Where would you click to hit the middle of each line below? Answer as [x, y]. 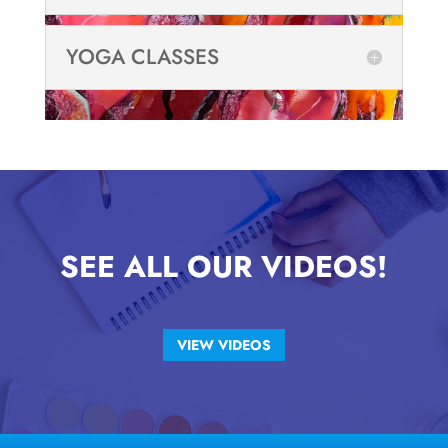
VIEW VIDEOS [223, 344]
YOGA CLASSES [142, 56]
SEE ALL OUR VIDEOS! [224, 266]
